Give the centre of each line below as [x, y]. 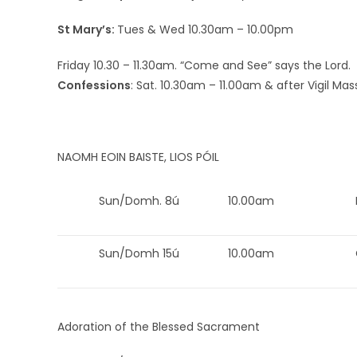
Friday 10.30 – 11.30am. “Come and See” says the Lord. [204, 65]
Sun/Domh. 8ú [139, 200]
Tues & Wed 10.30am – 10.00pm [205, 29]
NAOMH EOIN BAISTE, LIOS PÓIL [138, 157]
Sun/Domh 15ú [139, 253]
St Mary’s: [87, 29]
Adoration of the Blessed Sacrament [159, 327]
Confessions [94, 85]
